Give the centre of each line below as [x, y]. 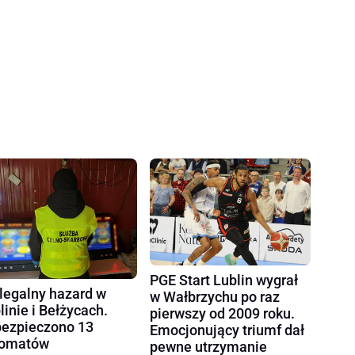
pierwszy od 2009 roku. [223, 313]
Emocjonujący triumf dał [227, 330]
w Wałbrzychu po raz [215, 296]
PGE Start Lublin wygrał [224, 280]
